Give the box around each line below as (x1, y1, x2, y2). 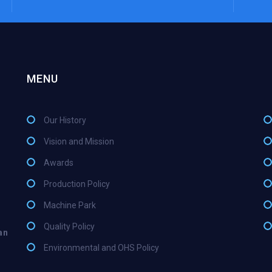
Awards (44, 158, 73, 168)
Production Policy (44, 179, 110, 189)
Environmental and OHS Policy (44, 243, 159, 253)
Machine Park (44, 200, 96, 211)
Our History (44, 115, 86, 126)
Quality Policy (44, 222, 95, 232)
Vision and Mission (44, 137, 114, 147)
